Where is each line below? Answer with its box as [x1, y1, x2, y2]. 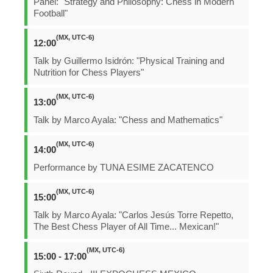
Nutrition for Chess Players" [34, 68, 144, 78]
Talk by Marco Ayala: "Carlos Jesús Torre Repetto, [34, 210, 233, 220]
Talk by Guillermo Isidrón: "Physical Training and [34, 56, 224, 66]
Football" [34, 9, 68, 19]
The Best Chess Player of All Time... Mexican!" [34, 221, 219, 232]
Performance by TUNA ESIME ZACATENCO [34, 163, 214, 173]
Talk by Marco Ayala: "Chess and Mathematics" [34, 115, 222, 126]
